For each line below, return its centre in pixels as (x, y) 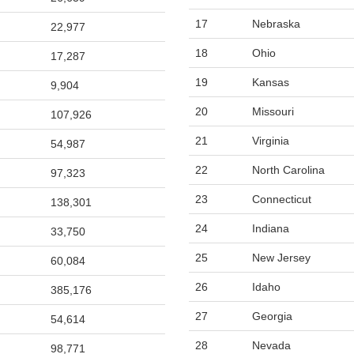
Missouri (273, 111)
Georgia (272, 316)
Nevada (271, 345)
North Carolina (288, 170)
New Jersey (281, 258)
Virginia (271, 141)
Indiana (271, 228)
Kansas (271, 82)
